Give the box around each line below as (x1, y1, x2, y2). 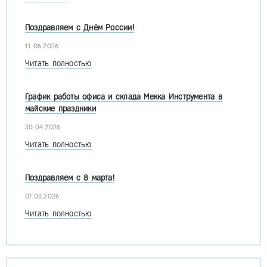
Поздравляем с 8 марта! (25, 173, 114, 182)
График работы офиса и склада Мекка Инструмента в (25, 92, 222, 101)
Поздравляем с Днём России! (25, 23, 134, 32)
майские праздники (25, 104, 96, 113)
